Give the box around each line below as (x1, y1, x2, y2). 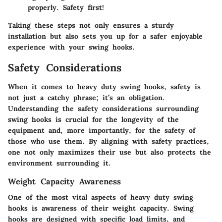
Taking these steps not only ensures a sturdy (8, 21, 174, 30)
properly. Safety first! (28, 3, 104, 12)
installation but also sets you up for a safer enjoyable (8, 32, 203, 41)
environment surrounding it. (8, 158, 111, 167)
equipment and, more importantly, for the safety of (8, 125, 195, 135)
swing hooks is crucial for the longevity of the (8, 114, 179, 124)
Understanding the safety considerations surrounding (8, 104, 199, 113)
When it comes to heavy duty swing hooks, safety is (8, 82, 201, 91)
